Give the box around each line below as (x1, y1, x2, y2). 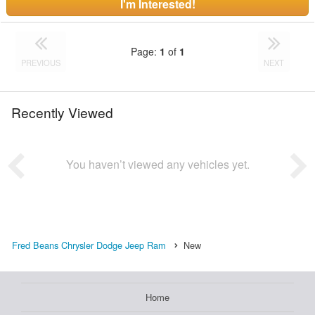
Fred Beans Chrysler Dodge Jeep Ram (12, 238, 166, 252)
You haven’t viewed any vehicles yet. (65, 155, 250, 172)
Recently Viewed (11, 102, 113, 122)
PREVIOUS (21, 56, 61, 68)
